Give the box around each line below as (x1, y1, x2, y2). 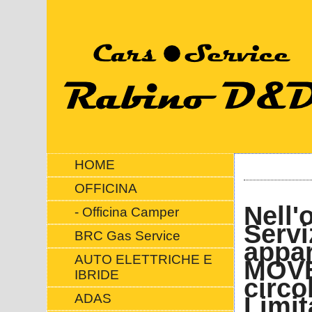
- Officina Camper (74, 205, 179, 219)
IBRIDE (74, 267, 119, 282)
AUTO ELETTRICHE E (74, 252, 212, 267)
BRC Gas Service (74, 228, 180, 243)
